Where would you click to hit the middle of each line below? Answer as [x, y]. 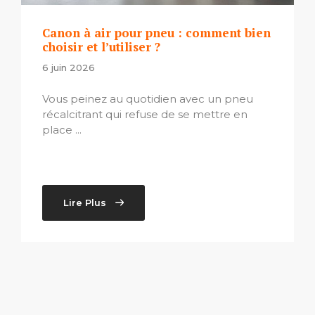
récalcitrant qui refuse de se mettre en [145, 114]
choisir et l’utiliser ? [101, 47]
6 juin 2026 [69, 68]
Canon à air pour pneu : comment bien [156, 33]
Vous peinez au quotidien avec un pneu [148, 98]
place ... [62, 129]
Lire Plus [85, 202]
